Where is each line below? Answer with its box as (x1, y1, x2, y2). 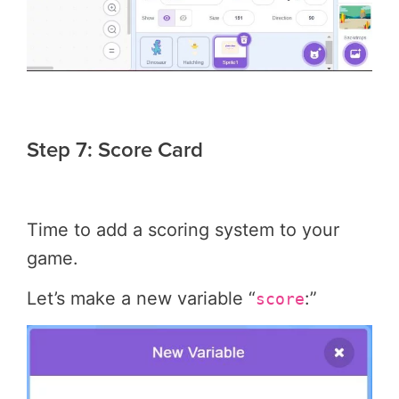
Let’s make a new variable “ (27, 288, 256, 310)
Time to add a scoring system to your (27, 218, 339, 240)
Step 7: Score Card (27, 133, 203, 165)
